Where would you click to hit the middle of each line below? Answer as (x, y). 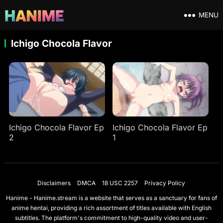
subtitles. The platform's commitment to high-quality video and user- (111, 218)
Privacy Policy (165, 183)
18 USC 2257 (120, 183)
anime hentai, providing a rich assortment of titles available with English (111, 208)
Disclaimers (54, 183)
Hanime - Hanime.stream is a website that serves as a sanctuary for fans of (111, 198)
